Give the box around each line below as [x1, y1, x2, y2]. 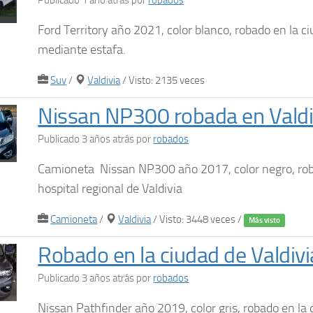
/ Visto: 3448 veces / [151, 213, 245, 226]
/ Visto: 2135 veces [120, 74, 205, 87]
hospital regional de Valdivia [38, 181, 183, 196]
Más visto [249, 215, 281, 225]
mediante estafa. [38, 42, 126, 57]
